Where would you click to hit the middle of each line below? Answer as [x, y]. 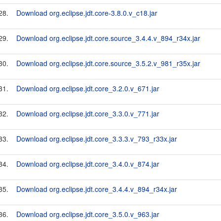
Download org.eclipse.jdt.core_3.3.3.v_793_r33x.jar [97, 139]
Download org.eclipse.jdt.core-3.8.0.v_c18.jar [87, 13]
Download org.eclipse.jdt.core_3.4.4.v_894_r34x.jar [97, 189]
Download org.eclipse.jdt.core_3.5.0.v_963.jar [88, 214]
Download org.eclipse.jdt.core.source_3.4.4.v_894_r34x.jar [108, 38]
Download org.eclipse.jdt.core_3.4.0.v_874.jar [88, 164]
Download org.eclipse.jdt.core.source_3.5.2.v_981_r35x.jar [108, 63]
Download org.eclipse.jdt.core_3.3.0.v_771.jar [88, 113]
